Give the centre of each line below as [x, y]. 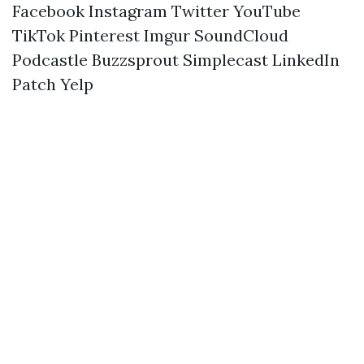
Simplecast [225, 60]
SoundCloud [241, 35]
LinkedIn [306, 60]
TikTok [39, 35]
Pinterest [104, 35]
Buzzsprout [135, 60]
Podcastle [50, 60]
